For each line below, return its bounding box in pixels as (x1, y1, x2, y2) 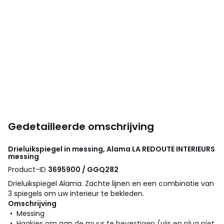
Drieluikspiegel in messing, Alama (8, 143, 132, 154)
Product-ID (8, 164, 48, 174)
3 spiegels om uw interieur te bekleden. (8, 188, 144, 198)
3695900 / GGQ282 (48, 164, 118, 174)
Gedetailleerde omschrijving (8, 119, 154, 133)
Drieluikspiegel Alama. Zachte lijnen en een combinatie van (8, 178, 214, 188)
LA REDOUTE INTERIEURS (132, 143, 215, 154)
